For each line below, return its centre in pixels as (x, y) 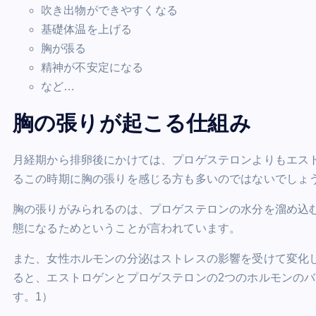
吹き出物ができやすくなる (109, 11)
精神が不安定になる (92, 68)
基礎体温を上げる (87, 30)
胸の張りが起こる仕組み (132, 123)
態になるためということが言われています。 (127, 229)
